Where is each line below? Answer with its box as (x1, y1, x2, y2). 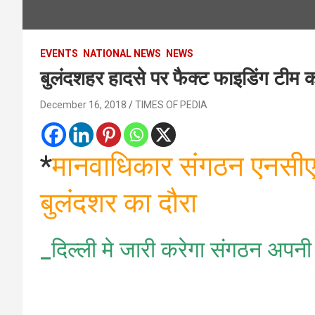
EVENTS (40, 47, 78, 59)
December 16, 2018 (40, 98, 127, 110)
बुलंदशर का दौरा (40, 186, 197, 219)
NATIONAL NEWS (83, 47, 161, 59)
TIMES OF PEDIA (135, 98, 207, 110)
